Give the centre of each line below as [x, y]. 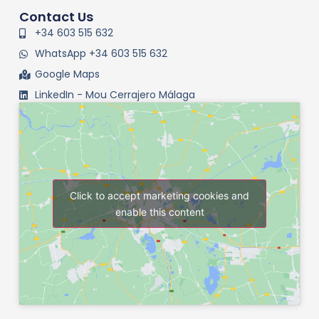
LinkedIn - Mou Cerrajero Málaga [115, 95]
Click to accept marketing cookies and [159, 196]
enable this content [159, 212]
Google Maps [68, 74]
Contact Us [56, 17]
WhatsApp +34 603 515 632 [101, 54]
